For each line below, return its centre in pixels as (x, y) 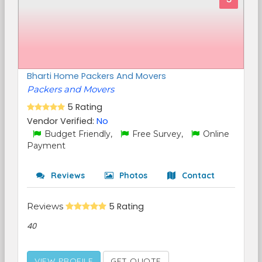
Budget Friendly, (78, 134)
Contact (197, 175)
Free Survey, (158, 134)
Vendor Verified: (62, 121)
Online (215, 134)
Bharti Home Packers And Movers (96, 76)
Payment (46, 146)
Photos (132, 175)
